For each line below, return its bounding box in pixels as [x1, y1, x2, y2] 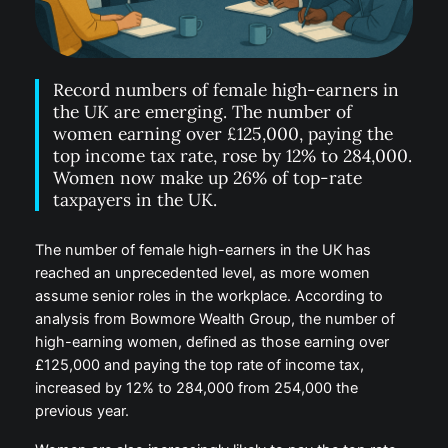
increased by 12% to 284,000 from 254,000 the [34, 379, 358, 398]
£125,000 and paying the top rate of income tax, [34, 356, 364, 375]
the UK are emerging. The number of [53, 100, 353, 124]
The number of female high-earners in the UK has [34, 241, 371, 260]
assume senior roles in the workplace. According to [34, 287, 383, 306]
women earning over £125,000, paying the [53, 122, 394, 146]
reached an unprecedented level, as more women [34, 264, 370, 283]
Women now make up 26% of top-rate [53, 166, 363, 190]
